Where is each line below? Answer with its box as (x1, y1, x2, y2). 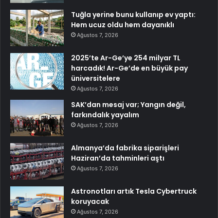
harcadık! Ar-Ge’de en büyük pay (71, 63, 188, 73)
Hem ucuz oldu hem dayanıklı (71, 19, 174, 30)
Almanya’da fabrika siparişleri (71, 143, 179, 153)
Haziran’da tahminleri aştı (71, 153, 164, 163)
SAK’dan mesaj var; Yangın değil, (71, 99, 186, 109)
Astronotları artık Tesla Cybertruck (71, 186, 197, 196)
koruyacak (71, 196, 109, 206)
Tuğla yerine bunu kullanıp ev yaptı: (71, 9, 196, 19)
